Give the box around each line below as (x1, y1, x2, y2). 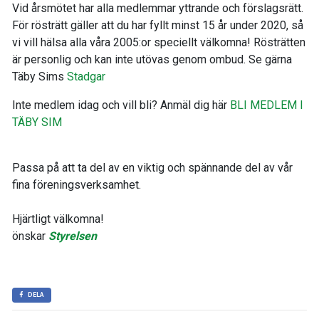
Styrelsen (48, 229, 97, 243)
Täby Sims (12, 70, 67, 83)
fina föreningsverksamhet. (12, 178, 141, 192)
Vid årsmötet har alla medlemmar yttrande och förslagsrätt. (12, 1, 303, 15)
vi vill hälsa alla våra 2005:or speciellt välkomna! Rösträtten (12, 36, 305, 49)
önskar (12, 229, 46, 243)
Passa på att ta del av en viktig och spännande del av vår (12, 161, 293, 174)
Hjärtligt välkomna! (12, 212, 104, 226)
